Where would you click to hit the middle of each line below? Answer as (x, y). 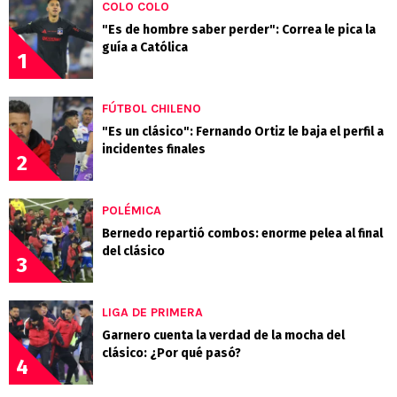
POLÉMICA (132, 210)
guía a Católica (145, 47)
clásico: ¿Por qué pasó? (171, 353)
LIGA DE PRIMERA (152, 312)
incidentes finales (154, 149)
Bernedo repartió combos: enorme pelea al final (242, 233)
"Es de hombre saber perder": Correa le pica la (239, 29)
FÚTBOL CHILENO (152, 108)
